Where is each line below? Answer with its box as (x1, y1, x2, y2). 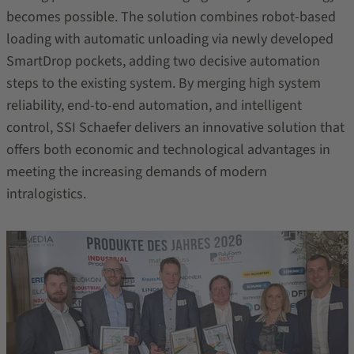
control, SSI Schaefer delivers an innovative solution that (6, 118, 345, 137)
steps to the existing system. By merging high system (6, 73, 321, 93)
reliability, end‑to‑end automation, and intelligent (6, 96, 302, 115)
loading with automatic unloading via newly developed (6, 29, 333, 49)
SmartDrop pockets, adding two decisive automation (6, 51, 320, 71)
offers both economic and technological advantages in (6, 140, 330, 160)
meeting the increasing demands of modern (6, 162, 267, 182)
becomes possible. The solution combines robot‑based (6, 7, 336, 27)
